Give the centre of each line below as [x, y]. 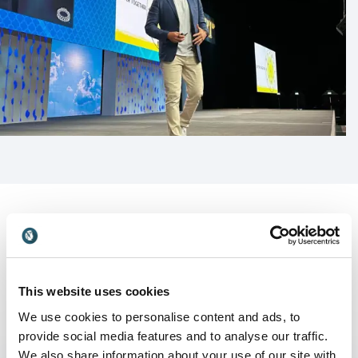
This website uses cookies [94, 291]
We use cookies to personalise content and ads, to [159, 316]
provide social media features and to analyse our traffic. [173, 336]
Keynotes [55, 324]
